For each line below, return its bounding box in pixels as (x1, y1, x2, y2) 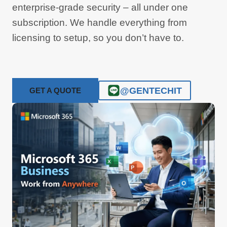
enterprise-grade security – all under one (12, 2, 188, 13)
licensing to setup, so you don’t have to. (12, 32, 184, 43)
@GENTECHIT (120, 85, 182, 96)
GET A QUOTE (29, 86, 81, 95)
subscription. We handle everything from (12, 17, 187, 28)
